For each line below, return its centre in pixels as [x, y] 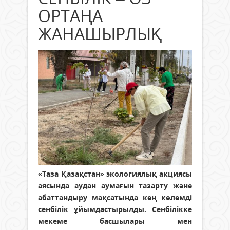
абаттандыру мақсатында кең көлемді [115, 198]
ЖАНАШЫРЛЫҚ [100, 33]
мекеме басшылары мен [115, 221]
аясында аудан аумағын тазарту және [115, 186]
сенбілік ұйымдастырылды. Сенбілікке [115, 209]
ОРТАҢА [70, 15]
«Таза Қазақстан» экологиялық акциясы [115, 174]
